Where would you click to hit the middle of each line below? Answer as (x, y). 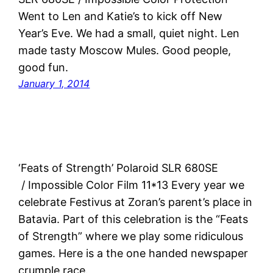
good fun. (44, 67)
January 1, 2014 (54, 83)
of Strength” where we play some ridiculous (131, 236)
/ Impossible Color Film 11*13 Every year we (132, 185)
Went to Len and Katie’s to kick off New (121, 16)
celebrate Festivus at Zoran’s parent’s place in (136, 202)
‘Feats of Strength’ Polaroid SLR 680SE (119, 168)
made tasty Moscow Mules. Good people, (125, 50)
